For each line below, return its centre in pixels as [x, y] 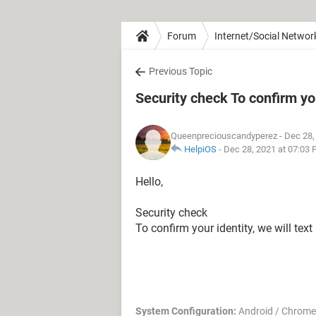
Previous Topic [181, 71]
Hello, [149, 182]
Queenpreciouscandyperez [224, 136]
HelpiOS [200, 149]
